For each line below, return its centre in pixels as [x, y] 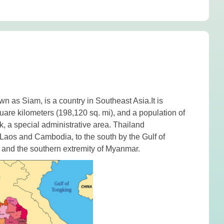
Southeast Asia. [123, 101]
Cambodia [53, 137]
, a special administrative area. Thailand [74, 125]
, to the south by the [107, 137]
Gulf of [154, 137]
